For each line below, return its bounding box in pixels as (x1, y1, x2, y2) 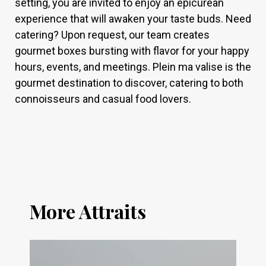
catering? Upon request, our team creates (15, 28, 210, 42)
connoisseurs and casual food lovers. (15, 93, 191, 106)
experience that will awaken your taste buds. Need (15, 12, 251, 26)
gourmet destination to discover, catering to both (15, 77, 243, 90)
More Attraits (30, 198, 146, 224)
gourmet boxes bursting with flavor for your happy (15, 45, 249, 58)
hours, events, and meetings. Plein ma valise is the (15, 61, 251, 74)
